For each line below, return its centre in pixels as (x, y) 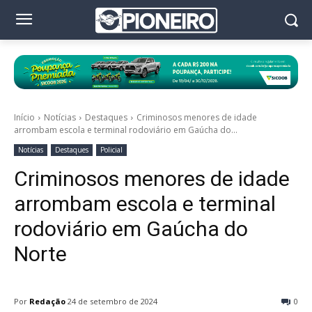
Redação (47, 301)
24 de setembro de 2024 (112, 302)
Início (24, 118)
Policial (111, 150)
